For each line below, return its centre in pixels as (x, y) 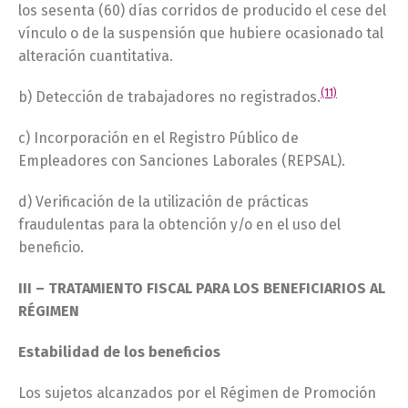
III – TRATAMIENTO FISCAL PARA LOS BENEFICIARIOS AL (202, 288)
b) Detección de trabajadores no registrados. (169, 97)
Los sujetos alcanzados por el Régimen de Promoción (197, 393)
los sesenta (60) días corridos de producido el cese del (202, 10)
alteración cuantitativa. (96, 56)
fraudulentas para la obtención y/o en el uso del (179, 224)
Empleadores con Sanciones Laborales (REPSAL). (182, 161)
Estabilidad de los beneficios (119, 352)
